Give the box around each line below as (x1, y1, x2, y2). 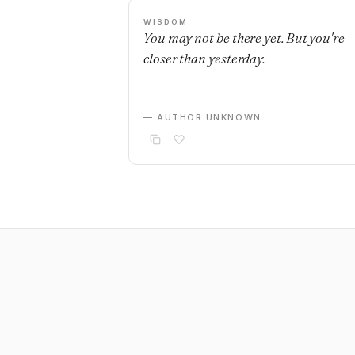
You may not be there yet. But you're (143, 29, 345, 46)
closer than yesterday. (143, 50, 265, 67)
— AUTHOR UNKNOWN (143, 112, 261, 123)
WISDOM (143, 17, 188, 26)
